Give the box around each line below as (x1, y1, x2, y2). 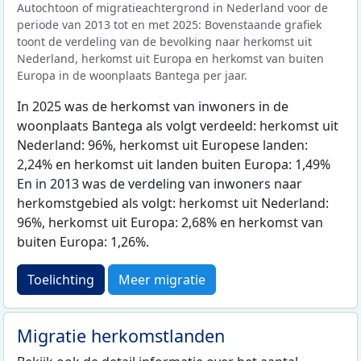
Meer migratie (118, 271, 205, 289)
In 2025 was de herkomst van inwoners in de (17, 98, 288, 116)
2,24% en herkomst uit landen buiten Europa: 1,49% (17, 156, 330, 174)
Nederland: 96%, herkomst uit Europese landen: (17, 136, 308, 155)
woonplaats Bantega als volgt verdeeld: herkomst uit (17, 117, 338, 135)
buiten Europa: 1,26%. (17, 233, 149, 251)
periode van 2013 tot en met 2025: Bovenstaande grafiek (17, 17, 322, 33)
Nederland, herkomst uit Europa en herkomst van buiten (17, 51, 324, 67)
